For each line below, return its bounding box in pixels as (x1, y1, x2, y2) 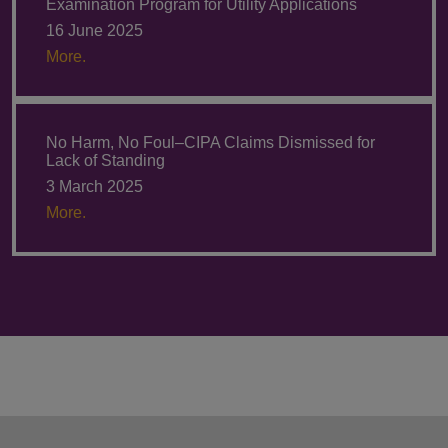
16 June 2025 (46, 22, 143, 39)
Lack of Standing (46, 152, 165, 169)
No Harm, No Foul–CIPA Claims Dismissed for (46, 134, 375, 151)
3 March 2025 (46, 178, 143, 195)
